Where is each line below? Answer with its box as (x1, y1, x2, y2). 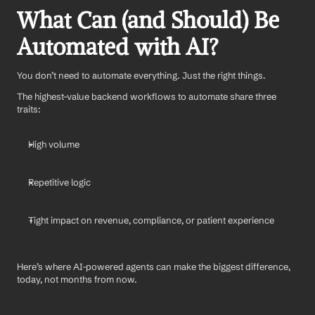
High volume (28, 139, 79, 150)
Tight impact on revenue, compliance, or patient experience (28, 214, 274, 226)
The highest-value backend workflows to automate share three (17, 91, 276, 103)
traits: (17, 103, 41, 115)
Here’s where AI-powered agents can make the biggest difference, (17, 261, 290, 273)
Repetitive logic (28, 176, 91, 188)
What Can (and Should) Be (17, 6, 279, 35)
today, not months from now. (17, 274, 137, 285)
